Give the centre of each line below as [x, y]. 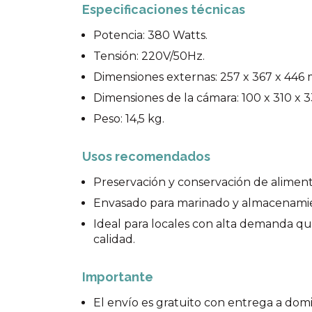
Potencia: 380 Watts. [150, 35]
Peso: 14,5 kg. [129, 119]
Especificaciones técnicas [164, 9]
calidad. [114, 239]
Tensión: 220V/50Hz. [149, 56]
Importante [118, 277]
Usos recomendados [146, 156]
